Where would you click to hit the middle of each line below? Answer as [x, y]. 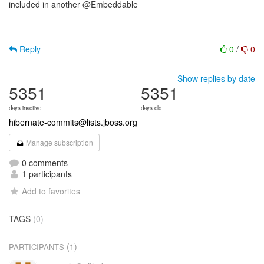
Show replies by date [216, 78]
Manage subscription [59, 142]
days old [151, 108]
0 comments [44, 163]
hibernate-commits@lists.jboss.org [73, 122]
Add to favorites [51, 191]
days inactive [25, 108]
